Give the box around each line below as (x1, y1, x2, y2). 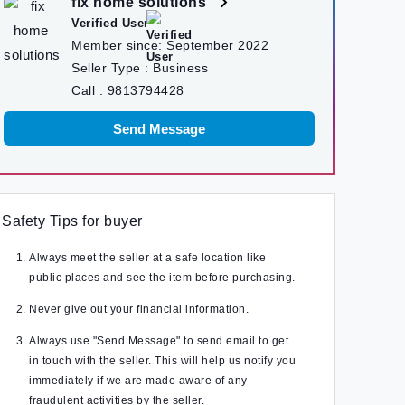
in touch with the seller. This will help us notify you (29, 354, 296, 367)
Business (153, 61, 208, 75)
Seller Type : (71, 61, 153, 75)
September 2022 (166, 38, 268, 52)
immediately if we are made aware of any (29, 374, 248, 387)
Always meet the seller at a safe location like (29, 251, 266, 264)
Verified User (71, 16, 149, 30)
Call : (71, 83, 108, 98)
